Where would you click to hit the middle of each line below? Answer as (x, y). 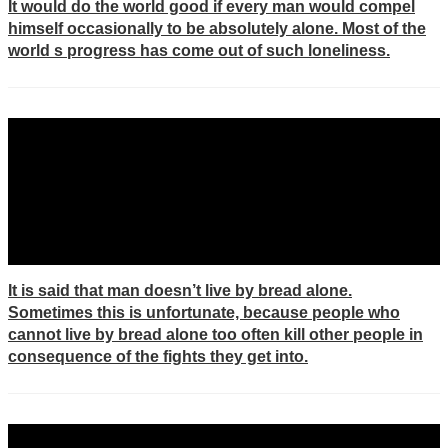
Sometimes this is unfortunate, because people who (204, 312)
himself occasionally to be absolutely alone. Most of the (217, 28)
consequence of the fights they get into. (158, 356)
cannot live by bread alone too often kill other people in (215, 334)
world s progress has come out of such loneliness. (199, 50)
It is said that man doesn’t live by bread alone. (180, 290)
